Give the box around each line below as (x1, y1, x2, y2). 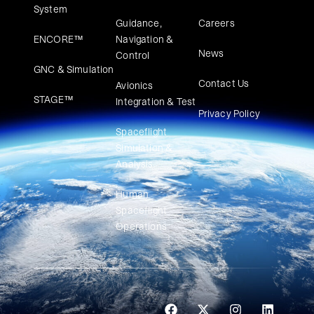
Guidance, (116, 16, 162, 31)
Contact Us (198, 76, 250, 91)
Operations (116, 219, 167, 234)
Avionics (116, 78, 153, 93)
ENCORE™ (34, 32, 84, 47)
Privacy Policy (198, 107, 260, 121)
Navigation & (116, 32, 174, 47)
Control (116, 48, 150, 63)
